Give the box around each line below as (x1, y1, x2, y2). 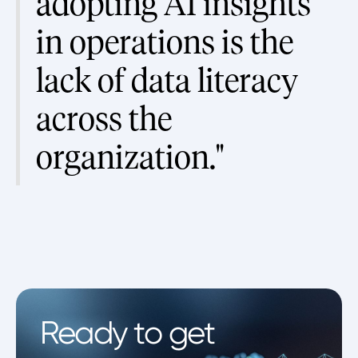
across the (36, 101, 172, 138)
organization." (36, 140, 224, 177)
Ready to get (40, 314, 214, 352)
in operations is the (36, 25, 293, 62)
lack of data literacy (36, 63, 298, 100)
